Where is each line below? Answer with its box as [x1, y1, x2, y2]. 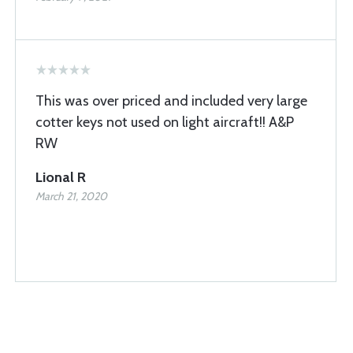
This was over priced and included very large [35, 92, 307, 110]
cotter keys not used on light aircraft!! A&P [35, 113, 294, 131]
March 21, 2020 [35, 189, 107, 203]
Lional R [35, 169, 86, 186]
